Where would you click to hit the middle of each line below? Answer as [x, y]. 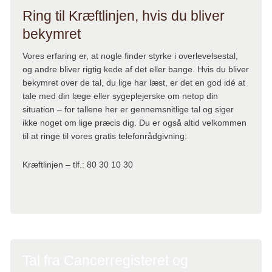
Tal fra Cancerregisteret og [105, 260]
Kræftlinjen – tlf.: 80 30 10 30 [78, 164]
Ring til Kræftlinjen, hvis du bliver [124, 15]
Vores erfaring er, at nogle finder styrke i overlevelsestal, [130, 56]
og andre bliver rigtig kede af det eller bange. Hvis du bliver [136, 69]
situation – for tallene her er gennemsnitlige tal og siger [128, 109]
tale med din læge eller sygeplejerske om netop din [120, 96]
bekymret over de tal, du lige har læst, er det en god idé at [134, 82]
